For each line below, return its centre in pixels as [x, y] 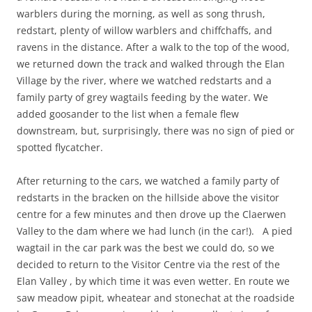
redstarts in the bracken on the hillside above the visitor [148, 197]
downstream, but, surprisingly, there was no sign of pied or [156, 130]
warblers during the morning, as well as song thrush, [141, 13]
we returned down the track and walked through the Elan [151, 63]
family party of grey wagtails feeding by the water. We [142, 97]
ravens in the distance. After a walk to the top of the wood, [153, 47]
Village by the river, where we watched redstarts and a [144, 80]
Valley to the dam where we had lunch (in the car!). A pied [155, 231]
